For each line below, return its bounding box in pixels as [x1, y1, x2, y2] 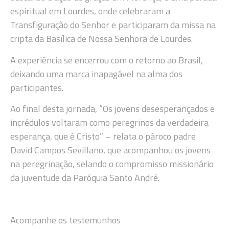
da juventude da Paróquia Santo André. [10, 170, 159, 185]
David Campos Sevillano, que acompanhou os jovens [10, 143, 211, 157]
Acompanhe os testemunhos [10, 213, 121, 227]
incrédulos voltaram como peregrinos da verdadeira [10, 115, 209, 129]
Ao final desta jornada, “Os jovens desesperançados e [10, 101, 215, 116]
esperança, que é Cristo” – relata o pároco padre [10, 129, 196, 143]
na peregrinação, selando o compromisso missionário [10, 156, 214, 171]
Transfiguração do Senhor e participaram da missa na [10, 18, 216, 32]
